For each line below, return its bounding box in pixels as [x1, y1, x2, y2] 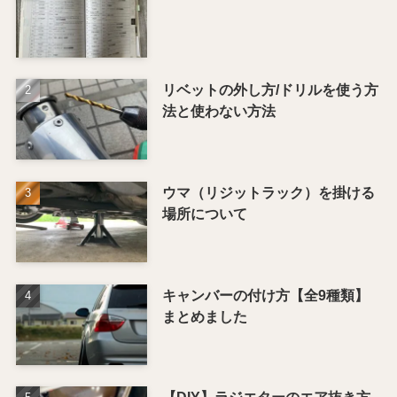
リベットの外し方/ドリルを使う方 [161, 81, 378, 97]
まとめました [161, 307, 247, 324]
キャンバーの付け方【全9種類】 [161, 286, 369, 303]
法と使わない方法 [161, 102, 276, 119]
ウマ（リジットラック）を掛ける [161, 183, 375, 200]
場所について [161, 205, 247, 222]
